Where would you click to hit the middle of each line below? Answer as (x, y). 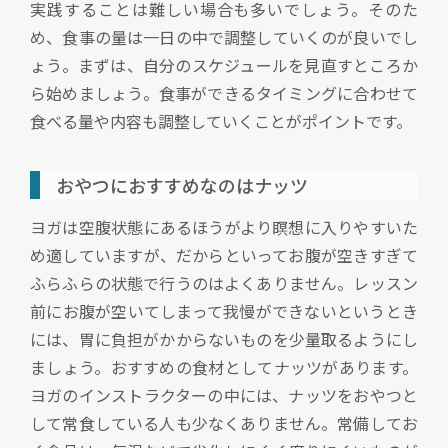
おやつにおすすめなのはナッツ (182, 185)
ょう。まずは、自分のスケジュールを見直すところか (224, 65)
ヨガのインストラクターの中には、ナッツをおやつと (224, 395)
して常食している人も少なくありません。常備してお (224, 423)
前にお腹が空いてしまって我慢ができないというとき (224, 311)
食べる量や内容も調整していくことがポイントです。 (221, 121)
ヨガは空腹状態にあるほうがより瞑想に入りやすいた (224, 227)
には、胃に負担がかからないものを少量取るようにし (224, 339)
